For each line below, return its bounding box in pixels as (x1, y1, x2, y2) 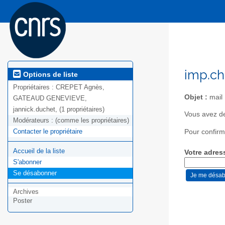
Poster (13, 197, 32, 205)
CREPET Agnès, (56, 83, 104, 91)
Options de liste (21, 70, 78, 78)
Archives (13, 188, 39, 196)
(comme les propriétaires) (55, 117, 129, 125)
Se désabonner (13, 169, 57, 177)
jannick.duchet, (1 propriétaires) (13, 105, 104, 114)
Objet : (184, 93, 207, 101)
